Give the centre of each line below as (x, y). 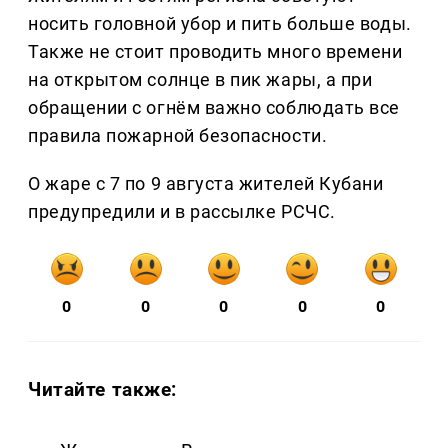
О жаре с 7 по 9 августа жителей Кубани (206, 184)
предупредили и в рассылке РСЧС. (182, 212)
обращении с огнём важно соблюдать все (214, 108)
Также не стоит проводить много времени (215, 52)
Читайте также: (103, 390)
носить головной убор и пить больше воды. (220, 24)
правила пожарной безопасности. (178, 136)
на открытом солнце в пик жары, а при (200, 80)
